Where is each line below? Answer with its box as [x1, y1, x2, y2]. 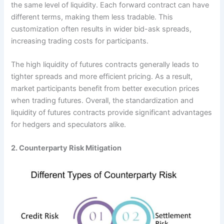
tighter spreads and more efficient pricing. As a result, [11, 72, 193, 81]
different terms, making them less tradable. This [11, 12, 173, 21]
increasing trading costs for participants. [11, 36, 149, 45]
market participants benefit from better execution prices [11, 84, 200, 93]
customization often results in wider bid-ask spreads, [11, 24, 192, 33]
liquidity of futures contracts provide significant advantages [11, 108, 212, 117]
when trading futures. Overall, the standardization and [11, 96, 194, 105]
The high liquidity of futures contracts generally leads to [11, 60, 199, 69]
